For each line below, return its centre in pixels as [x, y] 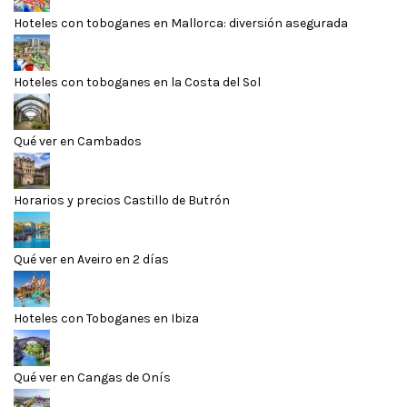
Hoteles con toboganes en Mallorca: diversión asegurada [181, 24]
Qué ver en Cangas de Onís [92, 378]
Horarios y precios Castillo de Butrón [122, 201]
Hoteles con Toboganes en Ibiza [106, 319]
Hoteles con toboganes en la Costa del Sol [137, 83]
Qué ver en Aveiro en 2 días [91, 260]
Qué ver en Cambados [78, 142]
